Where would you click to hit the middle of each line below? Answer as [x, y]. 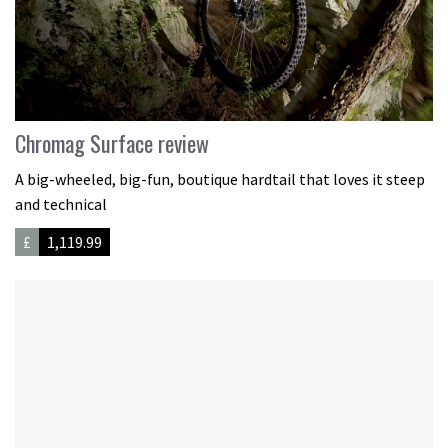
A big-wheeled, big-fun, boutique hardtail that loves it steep [220, 179]
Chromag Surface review [112, 143]
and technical [61, 204]
